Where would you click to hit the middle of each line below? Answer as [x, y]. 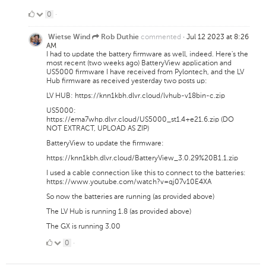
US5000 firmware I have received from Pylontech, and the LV [145, 72]
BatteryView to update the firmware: [105, 143]
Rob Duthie [121, 37]
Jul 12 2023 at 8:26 [218, 37]
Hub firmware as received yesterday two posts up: [127, 80]
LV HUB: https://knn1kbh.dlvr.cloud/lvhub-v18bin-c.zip [136, 95]
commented [161, 37]
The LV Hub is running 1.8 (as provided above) [119, 211]
